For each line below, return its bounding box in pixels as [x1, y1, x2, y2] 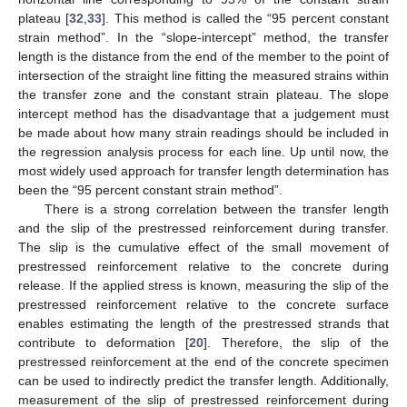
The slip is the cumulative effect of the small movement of [18, 239, 389, 254]
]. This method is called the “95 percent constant [102, 10, 390, 25]
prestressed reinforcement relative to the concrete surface [18, 296, 389, 312]
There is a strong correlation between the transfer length [44, 201, 389, 216]
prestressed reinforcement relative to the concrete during [18, 258, 389, 273]
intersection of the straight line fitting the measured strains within [18, 67, 389, 83]
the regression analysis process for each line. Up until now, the [18, 144, 389, 159]
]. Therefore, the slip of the [203, 334, 389, 350]
